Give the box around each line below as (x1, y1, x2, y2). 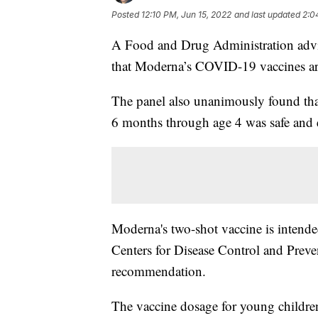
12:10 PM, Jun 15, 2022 (141, 9, 231, 20)
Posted (111, 9, 141, 20)
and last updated (234, 9, 300, 20)
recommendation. (111, 261, 206, 280)
